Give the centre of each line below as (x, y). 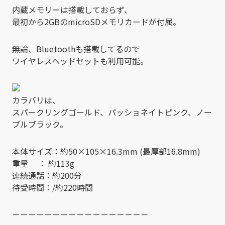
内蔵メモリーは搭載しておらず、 (72, 9)
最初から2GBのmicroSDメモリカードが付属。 (96, 21)
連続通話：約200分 (47, 175)
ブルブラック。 (40, 124)
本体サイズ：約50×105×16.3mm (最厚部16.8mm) (106, 151)
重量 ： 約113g (43, 163)
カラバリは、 (36, 100)
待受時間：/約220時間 (52, 187)
